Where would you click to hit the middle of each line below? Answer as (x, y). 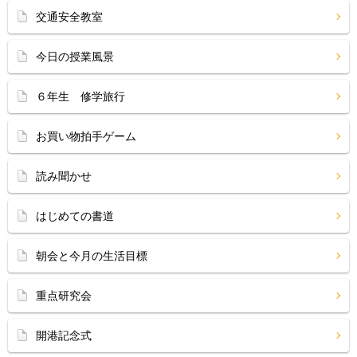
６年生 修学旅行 (80, 96)
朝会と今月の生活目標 (92, 256)
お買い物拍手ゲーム (86, 136)
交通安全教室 (69, 17)
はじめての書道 (75, 216)
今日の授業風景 (75, 57)
